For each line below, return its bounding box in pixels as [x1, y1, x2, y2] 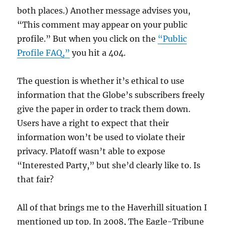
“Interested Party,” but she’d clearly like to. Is [17, 160, 201, 170]
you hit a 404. [70, 48, 126, 58]
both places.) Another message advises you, [17, 6, 191, 16]
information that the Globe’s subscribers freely [17, 90, 205, 100]
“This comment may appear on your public [17, 20, 188, 30]
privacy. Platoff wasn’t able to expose [17, 146, 166, 156]
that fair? [17, 174, 54, 184]
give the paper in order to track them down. [17, 104, 191, 114]
